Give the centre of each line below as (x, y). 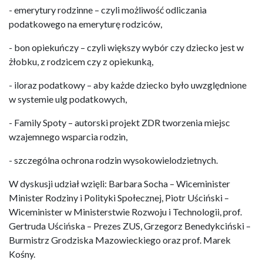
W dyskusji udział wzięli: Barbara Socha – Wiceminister (119, 183)
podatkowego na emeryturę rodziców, (85, 23)
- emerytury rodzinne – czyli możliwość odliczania (108, 9)
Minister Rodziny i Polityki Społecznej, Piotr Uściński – (119, 197)
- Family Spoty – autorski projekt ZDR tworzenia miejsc (119, 122)
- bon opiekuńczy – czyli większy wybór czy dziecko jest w (126, 47)
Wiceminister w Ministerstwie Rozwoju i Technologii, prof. (125, 211)
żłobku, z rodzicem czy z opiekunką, (81, 61)
